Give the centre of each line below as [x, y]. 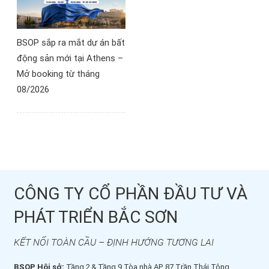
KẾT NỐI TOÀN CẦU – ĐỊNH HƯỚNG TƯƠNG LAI [114, 242]
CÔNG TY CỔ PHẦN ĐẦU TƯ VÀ [131, 193]
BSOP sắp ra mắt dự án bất [71, 42]
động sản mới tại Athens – [70, 58]
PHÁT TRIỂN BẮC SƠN [96, 217]
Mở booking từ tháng [58, 74]
